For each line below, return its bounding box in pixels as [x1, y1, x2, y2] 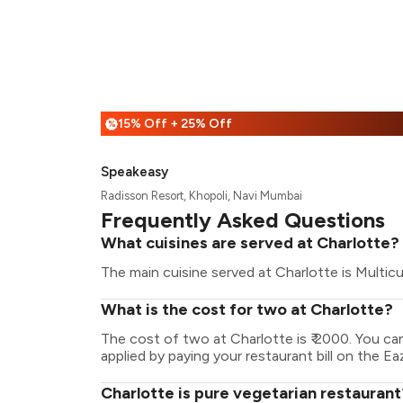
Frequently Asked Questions [101, 207, 385, 233]
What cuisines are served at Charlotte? [101, 233, 399, 253]
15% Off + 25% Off [118, 116, 232, 131]
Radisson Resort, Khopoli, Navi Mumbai [101, 189, 302, 202]
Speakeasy [101, 164, 168, 180]
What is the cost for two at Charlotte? [101, 300, 393, 319]
